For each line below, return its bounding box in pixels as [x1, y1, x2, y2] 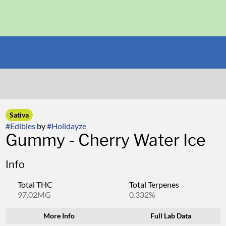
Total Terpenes [129, 180, 179, 189]
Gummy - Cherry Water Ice [5, 130, 206, 150]
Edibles [10, 121, 35, 131]
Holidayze [51, 121, 86, 131]
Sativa [9, 110, 29, 119]
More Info [43, 211, 75, 220]
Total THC [17, 180, 52, 189]
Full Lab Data [150, 211, 192, 220]
